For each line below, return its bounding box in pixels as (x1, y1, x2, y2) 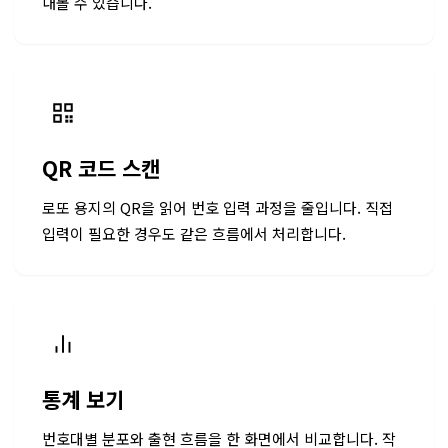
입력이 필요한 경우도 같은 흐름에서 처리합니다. (42, 223, 346, 245)
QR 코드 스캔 (42, 153, 160, 184)
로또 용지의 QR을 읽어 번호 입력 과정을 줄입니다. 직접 (42, 197, 393, 219)
